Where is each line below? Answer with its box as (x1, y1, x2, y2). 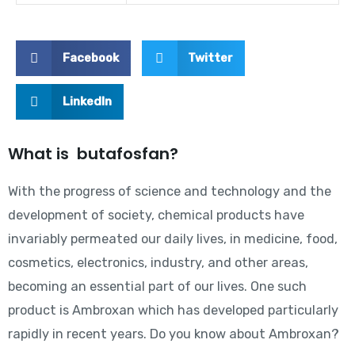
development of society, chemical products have (8, 207, 304, 223)
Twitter (188, 50, 233, 65)
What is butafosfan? (8, 142, 178, 165)
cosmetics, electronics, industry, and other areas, (8, 254, 308, 270)
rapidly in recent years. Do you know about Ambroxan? (8, 326, 339, 342)
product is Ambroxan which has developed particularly (8, 302, 338, 318)
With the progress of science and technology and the (8, 183, 331, 199)
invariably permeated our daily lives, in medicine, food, (8, 231, 338, 246)
